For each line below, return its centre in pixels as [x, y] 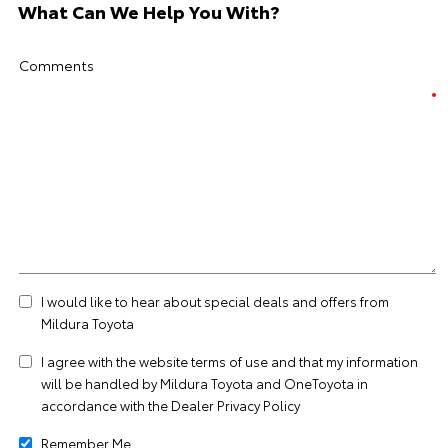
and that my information [343, 361]
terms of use [229, 361]
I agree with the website [116, 361]
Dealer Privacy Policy [235, 405]
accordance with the [106, 405]
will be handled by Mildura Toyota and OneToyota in [204, 383]
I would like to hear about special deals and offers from [215, 301]
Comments [56, 65]
